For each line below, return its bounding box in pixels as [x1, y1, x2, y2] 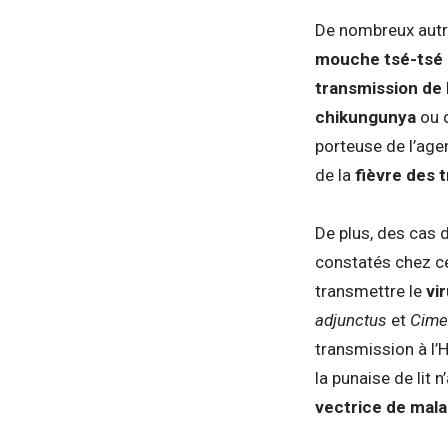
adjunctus [315, 309, 391, 330]
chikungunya [315, 106, 416, 127]
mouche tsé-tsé [315, 48, 443, 69]
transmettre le [315, 280, 426, 301]
